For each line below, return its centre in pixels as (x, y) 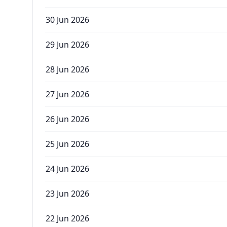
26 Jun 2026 (67, 119)
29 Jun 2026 (67, 45)
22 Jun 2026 (67, 218)
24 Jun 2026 (67, 169)
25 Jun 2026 (67, 144)
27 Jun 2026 (67, 94)
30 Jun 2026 (67, 20)
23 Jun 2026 (67, 194)
